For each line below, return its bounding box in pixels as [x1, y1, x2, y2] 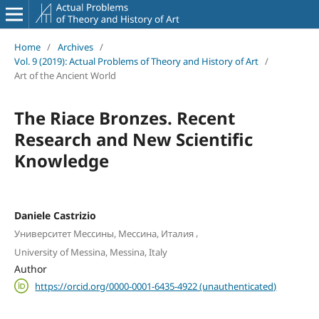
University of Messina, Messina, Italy [14, 245, 167, 258]
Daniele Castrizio [14, 208, 96, 222]
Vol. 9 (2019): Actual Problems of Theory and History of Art [14, 54, 258, 68]
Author [14, 261, 47, 276]
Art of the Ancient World [14, 68, 116, 82]
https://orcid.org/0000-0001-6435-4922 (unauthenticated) [35, 279, 277, 293]
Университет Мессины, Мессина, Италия [14, 227, 194, 241]
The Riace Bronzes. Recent [14, 105, 235, 130]
